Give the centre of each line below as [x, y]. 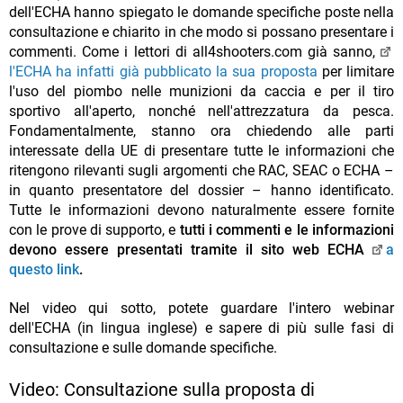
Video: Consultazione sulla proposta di [162, 389]
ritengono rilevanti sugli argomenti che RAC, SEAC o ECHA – [201, 170]
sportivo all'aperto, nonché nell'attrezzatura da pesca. [201, 111]
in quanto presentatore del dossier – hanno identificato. [201, 190]
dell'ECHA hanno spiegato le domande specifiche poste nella [201, 12]
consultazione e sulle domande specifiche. [143, 347]
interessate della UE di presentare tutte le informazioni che [201, 150]
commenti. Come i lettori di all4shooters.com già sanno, [195, 51]
